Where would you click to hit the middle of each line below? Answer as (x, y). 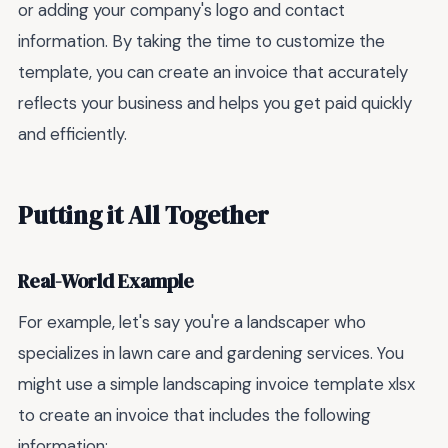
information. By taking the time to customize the (201, 40)
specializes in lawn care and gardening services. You (211, 353)
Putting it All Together (143, 215)
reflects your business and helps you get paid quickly (215, 102)
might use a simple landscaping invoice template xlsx (216, 384)
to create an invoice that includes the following (194, 415)
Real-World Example (106, 281)
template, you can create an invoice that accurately (213, 71)
